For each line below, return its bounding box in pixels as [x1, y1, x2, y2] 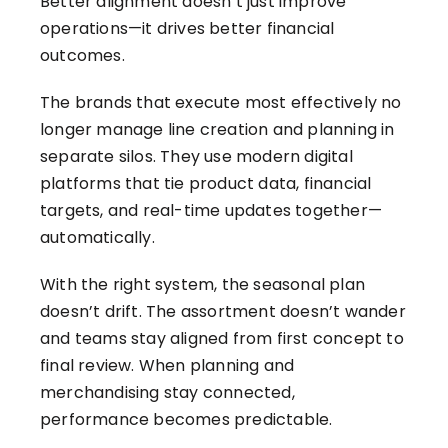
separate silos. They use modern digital [40, 145, 353, 169]
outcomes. [40, 44, 125, 68]
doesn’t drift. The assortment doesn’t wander [40, 300, 406, 324]
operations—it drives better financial [40, 17, 335, 41]
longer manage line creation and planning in [40, 118, 395, 142]
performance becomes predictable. [40, 408, 333, 432]
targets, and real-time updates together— [40, 199, 383, 223]
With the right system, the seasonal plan [40, 273, 366, 297]
